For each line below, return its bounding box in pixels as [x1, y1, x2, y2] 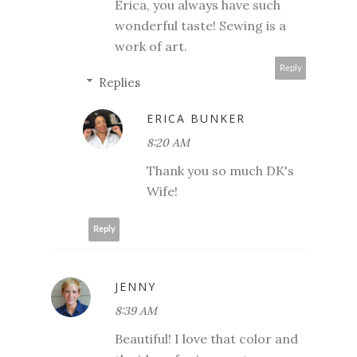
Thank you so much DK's [147, 162, 294, 178]
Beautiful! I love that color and [115, 330, 298, 347]
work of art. [115, 37, 187, 54]
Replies [99, 74, 140, 90]
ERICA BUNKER [147, 110, 245, 126]
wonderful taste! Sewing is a [115, 17, 286, 33]
